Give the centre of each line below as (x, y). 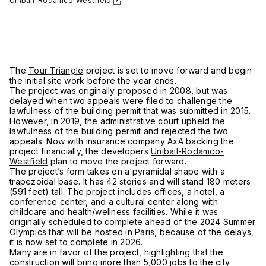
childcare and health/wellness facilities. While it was (114, 211)
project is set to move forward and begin (168, 70)
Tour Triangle (56, 70)
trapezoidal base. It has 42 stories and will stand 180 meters (130, 181)
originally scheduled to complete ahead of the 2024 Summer (133, 221)
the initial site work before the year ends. (93, 80)
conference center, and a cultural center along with (114, 201)
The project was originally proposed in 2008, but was (118, 90)
